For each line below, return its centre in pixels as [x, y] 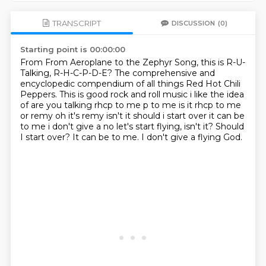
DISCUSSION [194, 23]
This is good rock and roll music [124, 94]
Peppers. [39, 94]
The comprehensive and [164, 73]
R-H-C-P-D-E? [84, 73]
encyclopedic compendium [78, 84]
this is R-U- [223, 62]
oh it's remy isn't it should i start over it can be [150, 116]
